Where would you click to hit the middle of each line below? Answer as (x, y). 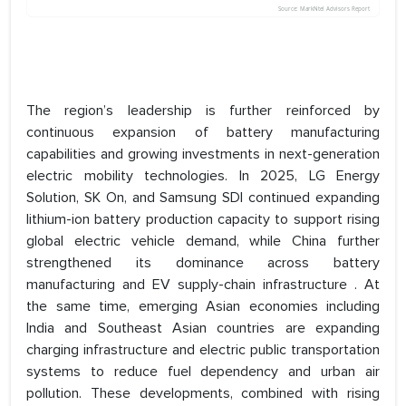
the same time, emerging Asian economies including (203, 307)
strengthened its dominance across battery (203, 263)
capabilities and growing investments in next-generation (203, 155)
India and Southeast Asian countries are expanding (203, 329)
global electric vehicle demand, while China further (203, 242)
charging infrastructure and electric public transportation (203, 350)
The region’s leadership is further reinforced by (203, 111)
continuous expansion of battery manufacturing (203, 133)
